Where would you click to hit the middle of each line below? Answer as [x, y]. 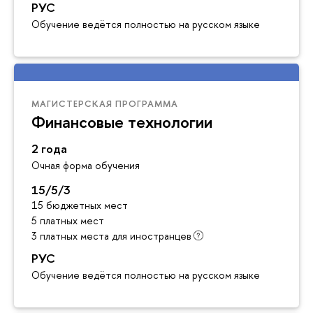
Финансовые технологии [122, 121]
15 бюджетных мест [80, 205]
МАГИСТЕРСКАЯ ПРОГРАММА [105, 103]
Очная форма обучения [86, 166]
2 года [49, 149]
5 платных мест [68, 221]
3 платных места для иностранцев [111, 236]
